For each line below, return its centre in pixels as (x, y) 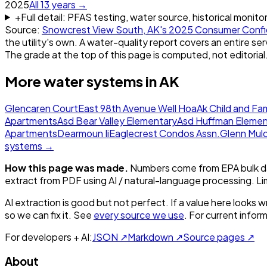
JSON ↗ (110, 237)
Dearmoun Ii (83, 133)
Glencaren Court (41, 108)
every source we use (139, 215)
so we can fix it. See (48, 215)
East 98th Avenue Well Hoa (137, 108)
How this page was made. (66, 168)
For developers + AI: (49, 237)
